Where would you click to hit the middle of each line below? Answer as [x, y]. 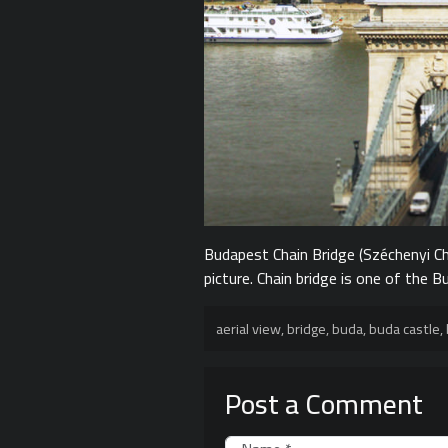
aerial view [248, 328]
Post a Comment [323, 403]
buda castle [404, 328]
